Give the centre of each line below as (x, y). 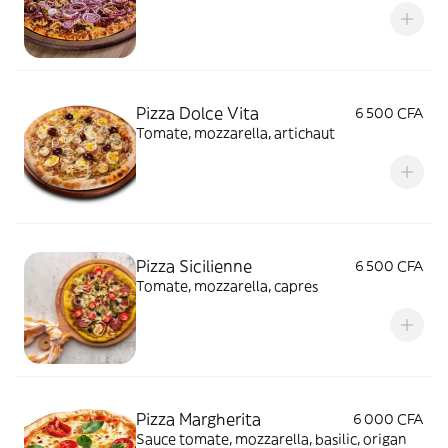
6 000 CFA (388, 419)
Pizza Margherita (198, 419)
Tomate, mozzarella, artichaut (235, 133)
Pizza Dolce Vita (197, 113)
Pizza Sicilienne (194, 266)
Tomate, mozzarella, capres (227, 286)
